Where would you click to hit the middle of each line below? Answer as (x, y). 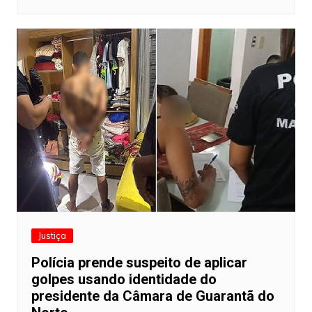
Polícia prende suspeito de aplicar (139, 262)
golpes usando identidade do (124, 279)
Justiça (52, 235)
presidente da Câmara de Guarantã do (153, 296)
